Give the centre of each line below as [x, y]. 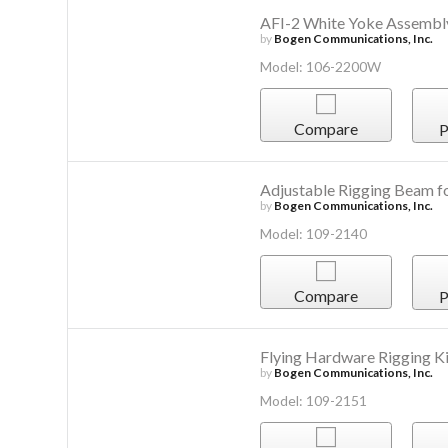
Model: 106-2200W [320, 67]
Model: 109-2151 [313, 400]
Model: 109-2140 [313, 234]
